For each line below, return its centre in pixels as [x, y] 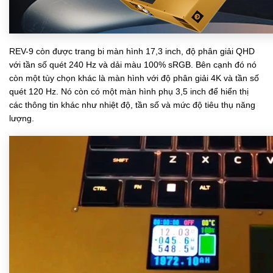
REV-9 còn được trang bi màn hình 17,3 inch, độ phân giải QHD [132, 51]
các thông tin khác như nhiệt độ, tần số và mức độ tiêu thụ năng [132, 105]
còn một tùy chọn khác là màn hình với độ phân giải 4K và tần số [134, 78]
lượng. [22, 118]
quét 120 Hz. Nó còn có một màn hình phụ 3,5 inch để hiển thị [129, 91]
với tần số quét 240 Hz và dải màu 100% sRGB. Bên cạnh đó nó [133, 64]
